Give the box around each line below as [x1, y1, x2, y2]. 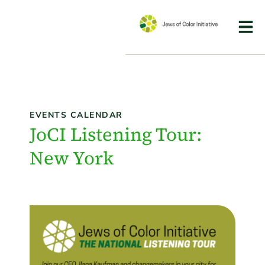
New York [30, 145, 114, 170]
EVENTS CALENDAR [30, 109, 123, 121]
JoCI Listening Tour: [30, 121, 202, 147]
